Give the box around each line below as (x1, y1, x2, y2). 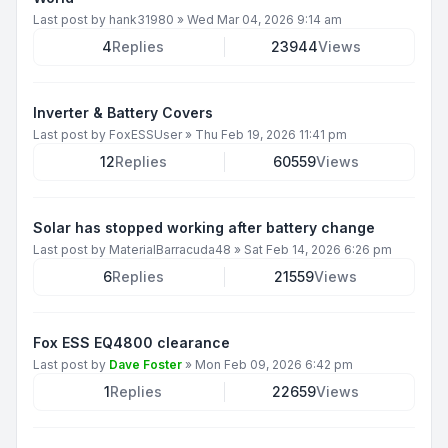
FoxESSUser (109, 126, 182, 142)
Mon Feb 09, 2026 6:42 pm (195, 356, 353, 372)
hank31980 (109, 11, 174, 27)
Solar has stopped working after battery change (33, 218, 375, 236)
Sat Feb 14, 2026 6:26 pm (244, 241, 392, 257)
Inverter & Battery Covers (33, 103, 213, 121)
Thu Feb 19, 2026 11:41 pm (195, 126, 347, 142)
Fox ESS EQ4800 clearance (33, 333, 230, 351)
